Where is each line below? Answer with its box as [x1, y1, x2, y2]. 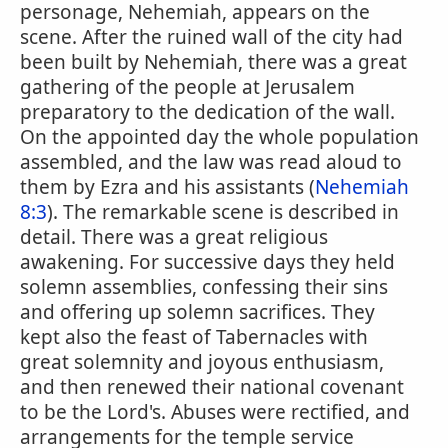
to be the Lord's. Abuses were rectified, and [20, 399, 410, 425]
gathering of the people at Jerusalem [20, 74, 355, 100]
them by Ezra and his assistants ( [20, 174, 315, 200]
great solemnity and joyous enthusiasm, [20, 349, 384, 375]
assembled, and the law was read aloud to [20, 149, 402, 175]
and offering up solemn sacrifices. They [20, 299, 375, 325]
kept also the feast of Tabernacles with [20, 324, 368, 350]
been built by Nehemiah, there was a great [20, 49, 407, 75]
